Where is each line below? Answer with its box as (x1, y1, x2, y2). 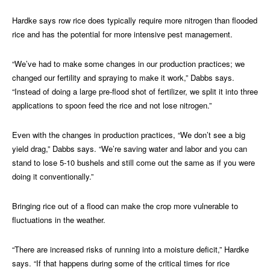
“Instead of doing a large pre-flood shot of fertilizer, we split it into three (12, 86, 258, 98)
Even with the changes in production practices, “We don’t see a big (12, 129, 245, 141)
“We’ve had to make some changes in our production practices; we (12, 58, 245, 70)
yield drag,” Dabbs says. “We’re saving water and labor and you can (12, 143, 247, 155)
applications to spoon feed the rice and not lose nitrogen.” (12, 99, 212, 111)
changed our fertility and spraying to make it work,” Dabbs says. (12, 72, 234, 84)
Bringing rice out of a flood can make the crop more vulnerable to (12, 200, 238, 212)
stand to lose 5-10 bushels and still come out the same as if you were (12, 157, 255, 169)
